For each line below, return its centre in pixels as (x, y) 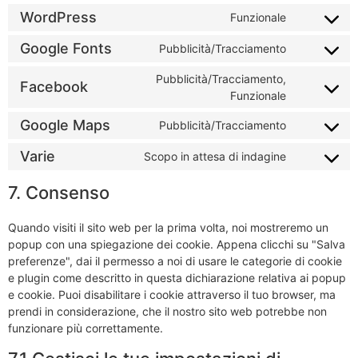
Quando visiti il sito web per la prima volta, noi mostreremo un (168, 227)
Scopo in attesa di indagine (215, 157)
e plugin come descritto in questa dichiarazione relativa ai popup (177, 277)
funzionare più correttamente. (86, 328)
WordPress (58, 18)
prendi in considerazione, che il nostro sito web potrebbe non (167, 311)
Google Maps (65, 125)
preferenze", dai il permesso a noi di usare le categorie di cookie (175, 261)
